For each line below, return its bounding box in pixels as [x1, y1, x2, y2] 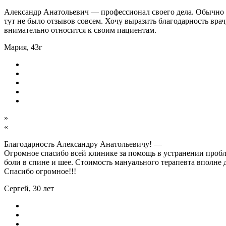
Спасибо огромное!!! [4, 167, 76, 176]
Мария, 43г [4, 43, 42, 52]
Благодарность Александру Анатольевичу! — [4, 140, 162, 149]
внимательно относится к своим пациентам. [4, 26, 156, 35]
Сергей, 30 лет [4, 184, 54, 193]
